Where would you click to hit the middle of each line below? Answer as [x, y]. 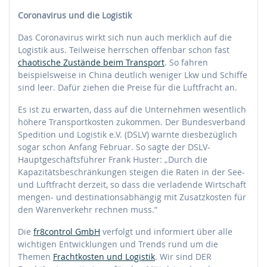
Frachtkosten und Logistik [104, 256]
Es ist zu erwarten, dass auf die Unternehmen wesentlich [132, 109]
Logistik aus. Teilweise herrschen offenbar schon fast [124, 49]
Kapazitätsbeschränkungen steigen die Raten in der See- [131, 172]
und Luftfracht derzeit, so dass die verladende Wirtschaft [132, 184]
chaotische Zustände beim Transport [91, 62]
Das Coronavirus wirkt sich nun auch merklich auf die [125, 37]
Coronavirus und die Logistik [75, 15]
